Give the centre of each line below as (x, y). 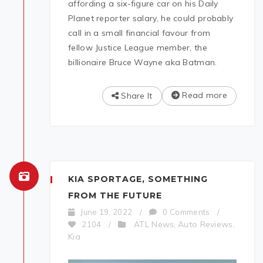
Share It (135, 96)
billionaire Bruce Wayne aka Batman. (143, 63)
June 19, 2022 (107, 212)
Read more (203, 95)
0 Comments (186, 212)
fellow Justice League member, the (138, 48)
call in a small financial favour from (139, 33)
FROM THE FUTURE (115, 196)
